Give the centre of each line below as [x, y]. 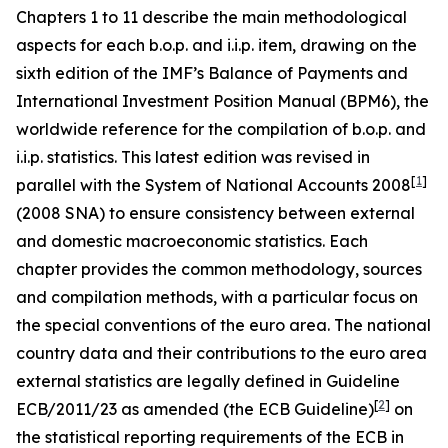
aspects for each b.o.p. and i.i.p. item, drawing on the [216, 45]
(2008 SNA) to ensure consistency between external [215, 213]
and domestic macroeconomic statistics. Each [192, 241]
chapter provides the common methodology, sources [219, 269]
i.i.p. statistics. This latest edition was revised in [193, 157]
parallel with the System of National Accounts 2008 [213, 185]
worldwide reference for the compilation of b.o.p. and [221, 129]
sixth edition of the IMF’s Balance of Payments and [212, 73]
